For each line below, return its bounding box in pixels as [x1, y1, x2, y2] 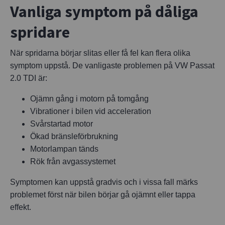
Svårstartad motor [30, 119, 93, 128]
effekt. [10, 202, 31, 211]
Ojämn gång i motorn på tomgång [30, 94, 149, 103]
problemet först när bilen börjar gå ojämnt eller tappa [10, 190, 195, 199]
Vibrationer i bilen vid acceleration [30, 106, 151, 116]
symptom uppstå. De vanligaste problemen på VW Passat [10, 61, 214, 70]
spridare [10, 22, 70, 42]
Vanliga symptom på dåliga [10, 1, 198, 22]
